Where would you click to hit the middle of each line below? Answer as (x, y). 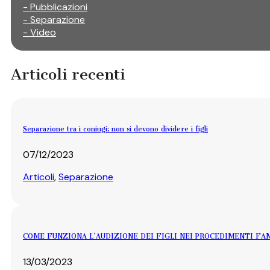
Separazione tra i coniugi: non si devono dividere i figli (115, 129)
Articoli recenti (68, 74)
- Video (39, 32)
